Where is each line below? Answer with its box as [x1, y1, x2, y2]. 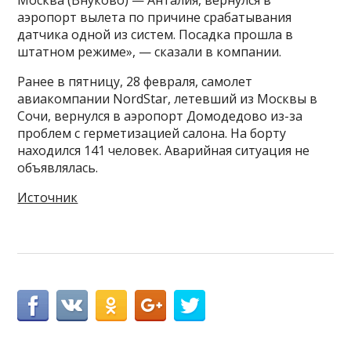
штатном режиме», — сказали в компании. [17, 42, 282, 60]
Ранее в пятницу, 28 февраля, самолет [17, 72, 253, 90]
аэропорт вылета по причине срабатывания [17, 8, 292, 26]
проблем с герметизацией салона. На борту [17, 124, 287, 142]
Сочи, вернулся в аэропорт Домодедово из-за [17, 107, 303, 125]
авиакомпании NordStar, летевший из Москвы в [17, 89, 318, 107]
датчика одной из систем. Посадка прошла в [17, 25, 294, 43]
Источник [17, 188, 78, 206]
